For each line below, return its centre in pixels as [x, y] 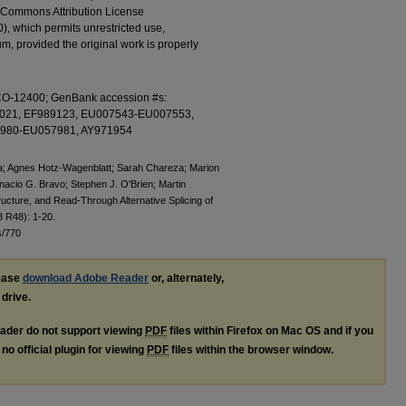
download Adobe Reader [86, 279]
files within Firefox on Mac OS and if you [270, 331]
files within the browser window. [251, 350]
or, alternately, [186, 279]
